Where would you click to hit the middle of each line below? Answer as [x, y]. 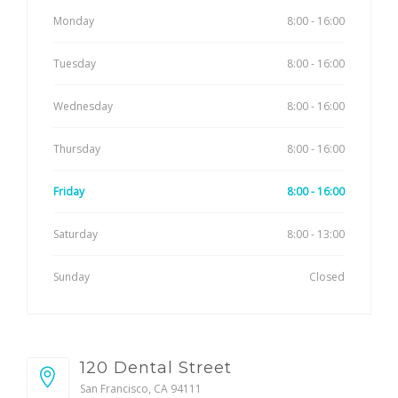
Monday [74, 20]
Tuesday [75, 63]
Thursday [77, 148]
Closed [327, 276]
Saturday [76, 234]
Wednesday [83, 106]
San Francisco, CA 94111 [141, 388]
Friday [69, 191]
